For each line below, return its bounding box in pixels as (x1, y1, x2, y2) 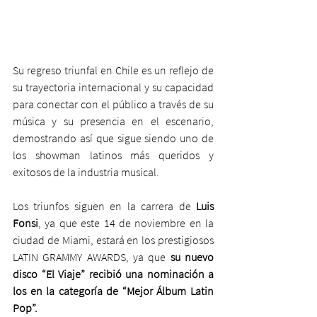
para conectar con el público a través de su (13, 96, 214, 111)
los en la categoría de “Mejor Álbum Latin (13, 283, 214, 298)
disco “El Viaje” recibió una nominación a (13, 266, 214, 281)
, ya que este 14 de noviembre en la (38, 215, 214, 230)
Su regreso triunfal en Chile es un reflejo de (13, 62, 214, 77)
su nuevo (170, 249, 214, 264)
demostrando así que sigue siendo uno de (13, 130, 214, 145)
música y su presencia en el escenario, (13, 113, 214, 128)
